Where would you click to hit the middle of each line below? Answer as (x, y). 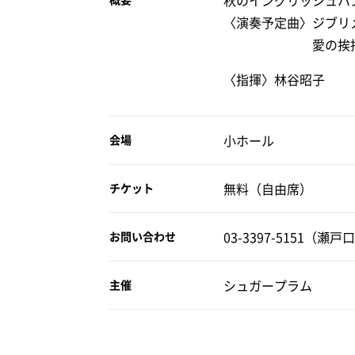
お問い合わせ (143, 237)
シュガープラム (268, 285)
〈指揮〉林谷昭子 (274, 79)
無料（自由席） (268, 189)
